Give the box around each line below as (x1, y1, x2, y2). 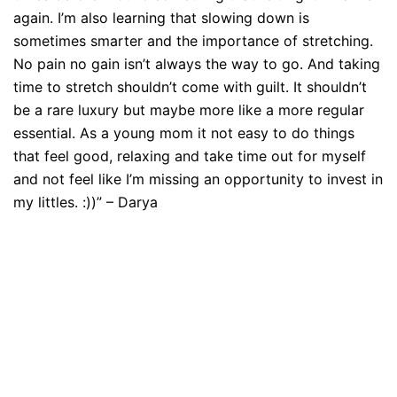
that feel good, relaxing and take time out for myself (13, 146, 366, 165)
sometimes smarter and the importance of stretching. (13, 31, 373, 50)
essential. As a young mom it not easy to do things (13, 123, 354, 142)
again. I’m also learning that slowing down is (13, 8, 309, 27)
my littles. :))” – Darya (13, 192, 158, 211)
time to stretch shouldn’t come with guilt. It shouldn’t (13, 77, 367, 96)
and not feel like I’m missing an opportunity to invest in (13, 169, 383, 188)
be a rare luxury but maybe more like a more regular (13, 100, 364, 119)
